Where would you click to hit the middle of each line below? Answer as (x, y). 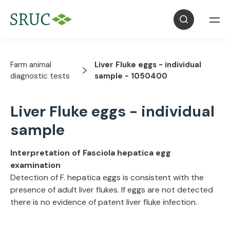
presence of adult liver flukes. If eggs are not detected (112, 190)
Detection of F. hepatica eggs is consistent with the (107, 177)
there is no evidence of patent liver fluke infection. (104, 202)
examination (35, 165)
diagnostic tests (40, 76)
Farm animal (31, 65)
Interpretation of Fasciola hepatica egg (91, 153)
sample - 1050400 (131, 76)
